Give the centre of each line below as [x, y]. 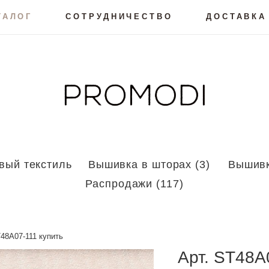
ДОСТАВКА [236, 17]
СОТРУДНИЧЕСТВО [119, 17]
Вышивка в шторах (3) [149, 165]
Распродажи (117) [134, 184]
